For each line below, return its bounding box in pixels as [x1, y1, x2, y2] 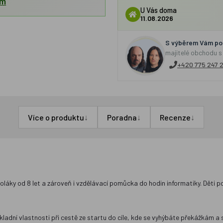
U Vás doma [140, 5, 177, 14]
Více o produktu [28, 112, 85, 122]
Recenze [160, 112, 191, 122]
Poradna [107, 112, 137, 122]
